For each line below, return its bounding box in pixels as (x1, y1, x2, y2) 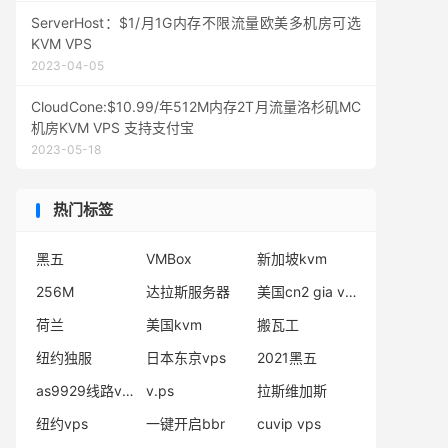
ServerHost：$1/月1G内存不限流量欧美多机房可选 (31, 14, 361, 31)
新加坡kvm (256, 250, 327, 267)
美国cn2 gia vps (344, 283, 357, 300)
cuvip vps (256, 415, 321, 432)
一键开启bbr (146, 415, 226, 432)
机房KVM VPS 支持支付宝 (31, 119, 194, 136)
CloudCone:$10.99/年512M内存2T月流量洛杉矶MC (31, 98, 361, 115)
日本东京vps (146, 349, 227, 366)
